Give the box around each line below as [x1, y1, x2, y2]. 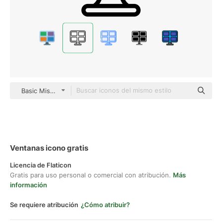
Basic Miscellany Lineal [21, 87, 91, 95]
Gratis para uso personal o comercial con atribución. [10, 171, 173, 179]
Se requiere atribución [10, 201, 78, 209]
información [10, 181, 47, 189]
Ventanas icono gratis [10, 143, 88, 153]
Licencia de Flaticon [10, 161, 71, 169]
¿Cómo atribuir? [81, 201, 130, 209]
